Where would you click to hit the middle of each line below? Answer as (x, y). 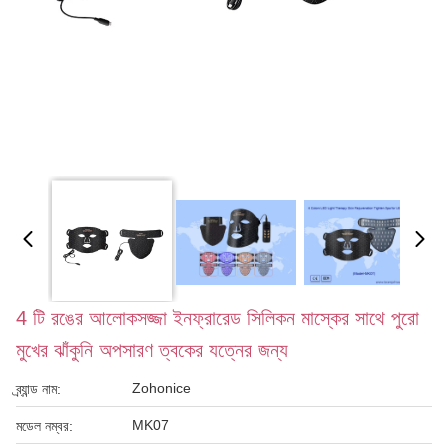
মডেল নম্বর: (44, 426)
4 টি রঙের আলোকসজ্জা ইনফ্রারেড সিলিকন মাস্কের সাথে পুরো (217, 318)
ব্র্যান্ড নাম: (38, 389)
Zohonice (161, 388)
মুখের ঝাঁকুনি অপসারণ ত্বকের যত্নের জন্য (152, 350)
